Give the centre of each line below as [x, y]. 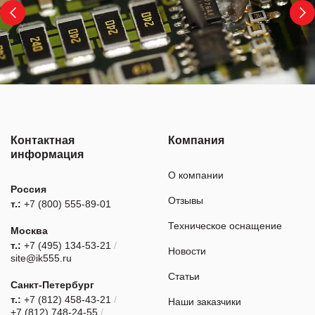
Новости [187, 251]
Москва [29, 231]
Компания [196, 141]
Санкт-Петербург [52, 285]
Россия [28, 189]
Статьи [184, 277]
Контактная [43, 141]
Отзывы [186, 201]
